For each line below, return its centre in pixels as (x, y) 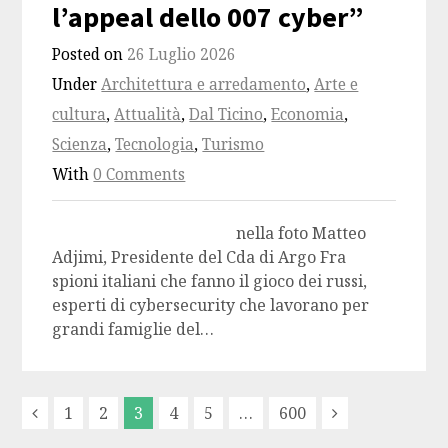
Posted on (90, 55)
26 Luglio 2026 (182, 55)
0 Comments (139, 175)
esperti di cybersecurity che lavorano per (211, 305)
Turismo (233, 145)
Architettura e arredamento (204, 85)
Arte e (336, 85)
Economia (308, 115)
